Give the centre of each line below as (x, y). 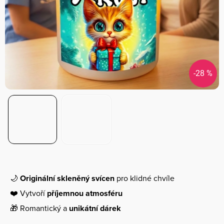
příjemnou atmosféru (85, 193)
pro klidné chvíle (145, 178)
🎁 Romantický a (39, 208)
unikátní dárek (95, 208)
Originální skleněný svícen (68, 178)
